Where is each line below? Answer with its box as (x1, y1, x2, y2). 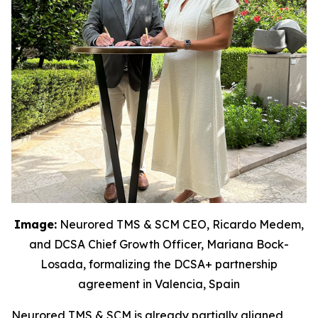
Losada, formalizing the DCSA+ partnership (40, 256, 278, 271)
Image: (14, 216, 57, 231)
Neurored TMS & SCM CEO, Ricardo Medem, (57, 216, 304, 231)
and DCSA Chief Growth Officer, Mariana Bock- (29, 236, 289, 251)
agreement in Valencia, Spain (78, 276, 240, 291)
